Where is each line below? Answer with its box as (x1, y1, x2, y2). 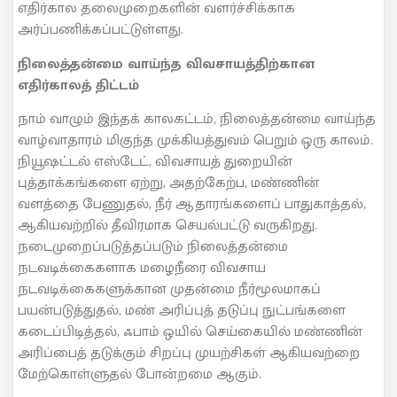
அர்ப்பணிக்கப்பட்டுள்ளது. (18, 18, 183, 43)
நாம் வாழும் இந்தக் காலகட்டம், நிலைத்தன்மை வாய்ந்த (18, 107, 376, 131)
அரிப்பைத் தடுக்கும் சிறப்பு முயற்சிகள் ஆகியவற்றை (18, 341, 360, 365)
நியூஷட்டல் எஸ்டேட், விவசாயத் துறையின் (18, 150, 292, 174)
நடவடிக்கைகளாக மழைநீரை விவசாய (18, 256, 266, 280)
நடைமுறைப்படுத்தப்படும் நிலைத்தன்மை (18, 235, 288, 259)
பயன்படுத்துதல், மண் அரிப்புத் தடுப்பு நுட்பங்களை (18, 299, 346, 323)
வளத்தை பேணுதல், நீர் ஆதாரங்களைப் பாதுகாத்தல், (18, 192, 366, 216)
